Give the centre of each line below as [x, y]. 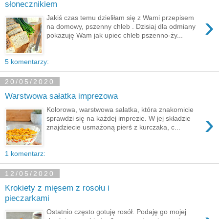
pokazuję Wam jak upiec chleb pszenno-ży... [115, 35]
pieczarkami [27, 198]
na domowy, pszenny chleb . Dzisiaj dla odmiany [121, 27]
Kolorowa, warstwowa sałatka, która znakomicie [120, 110]
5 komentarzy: [27, 62]
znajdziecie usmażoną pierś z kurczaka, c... [114, 127]
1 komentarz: [25, 153]
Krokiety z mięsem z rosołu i [57, 187]
